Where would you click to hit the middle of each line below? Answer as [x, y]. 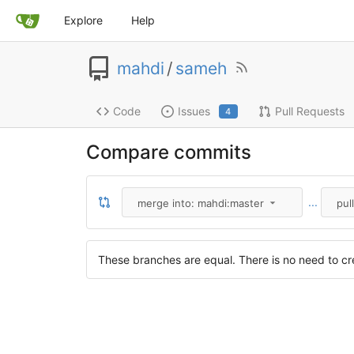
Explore [83, 20]
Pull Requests [309, 111]
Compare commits [168, 153]
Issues [194, 111]
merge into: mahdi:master [201, 203]
